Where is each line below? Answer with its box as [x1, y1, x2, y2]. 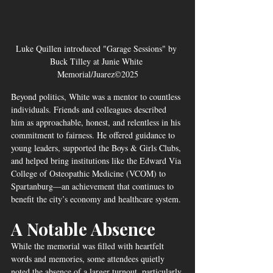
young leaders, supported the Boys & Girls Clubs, [11, 141, 183, 154]
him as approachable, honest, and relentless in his [11, 116, 183, 128]
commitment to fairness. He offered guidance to [11, 129, 177, 141]
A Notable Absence [11, 217, 155, 240]
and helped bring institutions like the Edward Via [11, 154, 183, 166]
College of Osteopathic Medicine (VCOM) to [11, 167, 168, 179]
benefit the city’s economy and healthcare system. [11, 193, 181, 205]
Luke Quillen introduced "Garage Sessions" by [16, 42, 179, 54]
